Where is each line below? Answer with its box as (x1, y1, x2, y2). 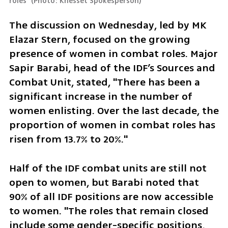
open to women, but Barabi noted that (9, 175, 199, 190)
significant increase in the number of (9, 89, 192, 104)
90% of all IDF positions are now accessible (9, 189, 213, 204)
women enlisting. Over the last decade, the (9, 103, 219, 119)
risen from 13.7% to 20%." (9, 132, 128, 147)
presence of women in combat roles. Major (9, 46, 218, 62)
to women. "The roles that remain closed (9, 203, 209, 218)
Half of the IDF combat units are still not (9, 160, 207, 176)
